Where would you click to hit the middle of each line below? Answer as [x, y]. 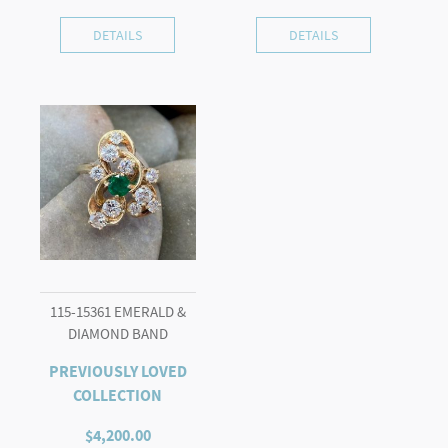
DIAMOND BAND [117, 333]
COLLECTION [118, 396]
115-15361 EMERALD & [117, 311]
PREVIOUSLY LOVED [117, 372]
